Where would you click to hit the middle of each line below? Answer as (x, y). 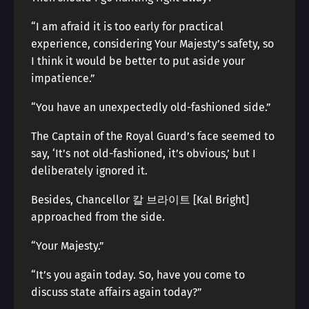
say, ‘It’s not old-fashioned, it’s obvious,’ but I (143, 153)
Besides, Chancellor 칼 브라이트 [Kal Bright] (140, 200)
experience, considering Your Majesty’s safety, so (152, 44)
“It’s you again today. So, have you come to (138, 275)
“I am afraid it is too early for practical (127, 27)
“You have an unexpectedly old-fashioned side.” (151, 107)
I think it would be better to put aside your (138, 61)
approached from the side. (98, 217)
